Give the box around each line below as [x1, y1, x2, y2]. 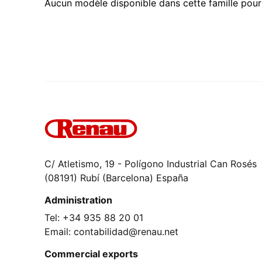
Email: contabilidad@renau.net [44, 226, 178, 237]
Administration [44, 194, 112, 206]
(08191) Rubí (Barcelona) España [44, 172, 188, 184]
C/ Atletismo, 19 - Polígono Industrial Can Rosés [44, 158, 257, 170]
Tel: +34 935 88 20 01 [44, 212, 143, 223]
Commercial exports [44, 248, 138, 260]
